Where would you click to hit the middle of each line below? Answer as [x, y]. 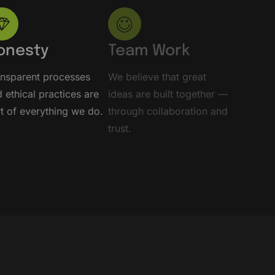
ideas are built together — [168, 94]
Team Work [149, 51]
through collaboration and [168, 111]
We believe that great [157, 77]
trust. [120, 129]
